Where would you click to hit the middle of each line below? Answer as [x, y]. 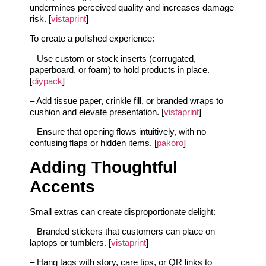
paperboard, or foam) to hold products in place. [120, 69]
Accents [62, 186]
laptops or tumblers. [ [70, 243]
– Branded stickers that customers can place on [122, 232]
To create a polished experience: [92, 39]
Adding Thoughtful [104, 167]
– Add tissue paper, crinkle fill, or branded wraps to [126, 100]
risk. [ [40, 18]
